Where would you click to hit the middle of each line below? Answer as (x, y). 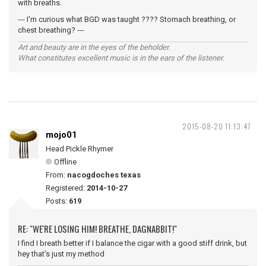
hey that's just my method (61, 254)
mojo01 (61, 135)
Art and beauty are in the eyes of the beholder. (94, 47)
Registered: (66, 188)
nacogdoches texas (104, 175)
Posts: (57, 201)
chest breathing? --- (51, 30)
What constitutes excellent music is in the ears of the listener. (121, 58)
